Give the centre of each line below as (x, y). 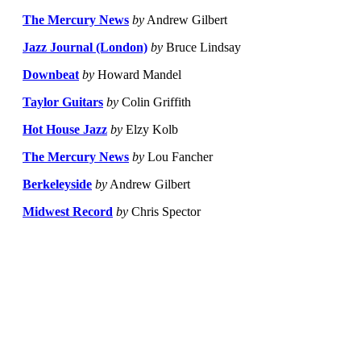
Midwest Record (68, 212)
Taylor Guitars (63, 102)
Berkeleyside (57, 185)
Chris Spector (164, 212)
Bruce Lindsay (202, 48)
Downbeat (51, 75)
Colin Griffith (155, 102)
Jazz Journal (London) (85, 48)
